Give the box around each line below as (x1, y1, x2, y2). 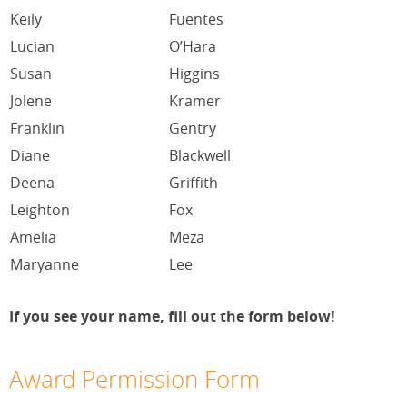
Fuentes (169, 8, 223, 29)
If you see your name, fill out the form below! (9, 305, 335, 326)
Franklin (10, 117, 65, 138)
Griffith (169, 172, 218, 193)
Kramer (169, 90, 221, 111)
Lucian (10, 35, 55, 56)
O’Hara (169, 35, 216, 56)
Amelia (10, 226, 56, 247)
